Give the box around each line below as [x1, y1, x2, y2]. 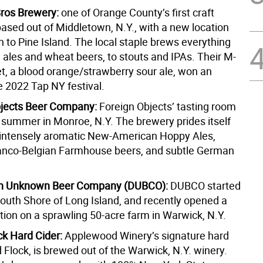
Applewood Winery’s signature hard [62, 228, 229, 242]
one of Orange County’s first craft [58, 5, 214, 19]
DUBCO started [170, 178, 241, 193]
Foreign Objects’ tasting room [99, 99, 236, 113]
